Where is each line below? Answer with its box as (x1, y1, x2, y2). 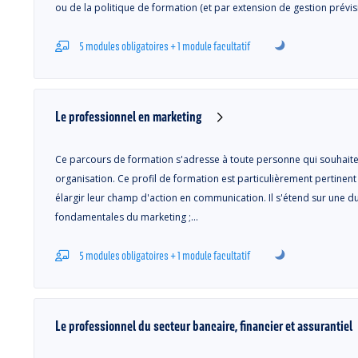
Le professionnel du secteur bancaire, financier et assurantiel (55, 317, 352, 334)
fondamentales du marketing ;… (55, 210, 198, 224)
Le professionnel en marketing (55, 108, 201, 125)
